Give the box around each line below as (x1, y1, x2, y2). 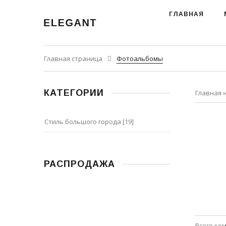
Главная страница (44, 54, 102, 63)
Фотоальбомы (117, 54, 163, 63)
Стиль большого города (44, 117, 121, 126)
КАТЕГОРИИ (44, 88, 104, 98)
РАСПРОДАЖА (44, 159, 115, 169)
